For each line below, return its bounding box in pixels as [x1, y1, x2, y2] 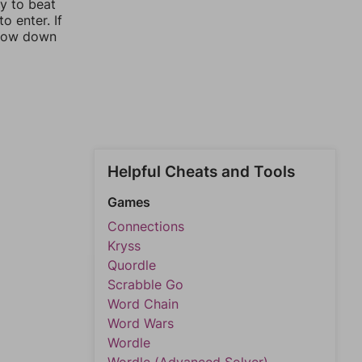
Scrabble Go [107, 276, 183, 293]
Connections [107, 218, 184, 234]
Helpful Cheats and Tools [107, 162, 295, 181]
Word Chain [107, 296, 179, 312]
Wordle [107, 335, 150, 351]
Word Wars [107, 315, 174, 331]
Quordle [107, 257, 156, 273]
